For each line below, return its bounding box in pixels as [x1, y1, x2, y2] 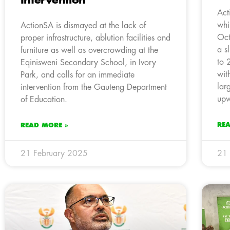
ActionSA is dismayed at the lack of [21, 21, 146, 30]
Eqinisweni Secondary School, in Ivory [21, 58, 156, 67]
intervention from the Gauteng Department [21, 83, 167, 91]
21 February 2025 [21, 149, 88, 158]
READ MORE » [21, 122, 68, 128]
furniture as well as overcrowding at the [21, 46, 158, 54]
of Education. [21, 95, 67, 104]
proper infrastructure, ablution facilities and [21, 33, 170, 42]
